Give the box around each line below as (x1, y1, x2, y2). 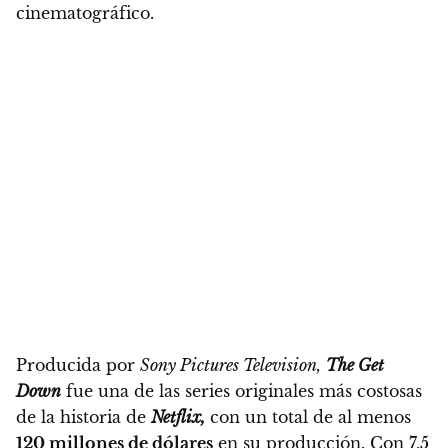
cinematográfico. (16, 3, 154, 24)
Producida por (16, 355, 140, 376)
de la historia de (16, 407, 151, 428)
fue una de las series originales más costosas (61, 381, 422, 402)
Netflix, (151, 407, 205, 428)
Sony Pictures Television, (140, 355, 321, 376)
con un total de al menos (205, 407, 411, 428)
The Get (326, 355, 384, 376)
